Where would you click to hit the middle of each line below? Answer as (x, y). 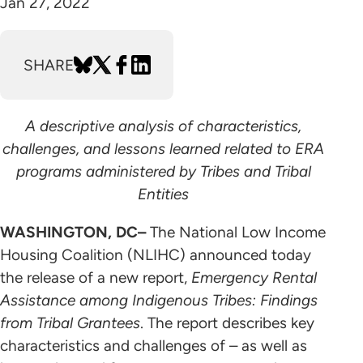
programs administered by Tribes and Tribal (163, 172)
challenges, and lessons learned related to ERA (164, 149)
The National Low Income (238, 233)
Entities (164, 194)
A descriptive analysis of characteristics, (164, 126)
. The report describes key (227, 323)
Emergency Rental (254, 278)
